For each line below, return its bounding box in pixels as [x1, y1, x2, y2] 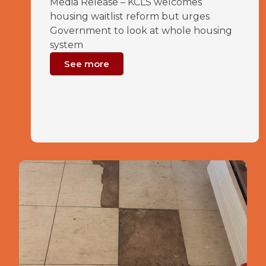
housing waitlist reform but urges [50, 11, 210, 22]
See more [64, 58, 109, 69]
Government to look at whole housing [50, 25, 232, 36]
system [50, 39, 83, 50]
